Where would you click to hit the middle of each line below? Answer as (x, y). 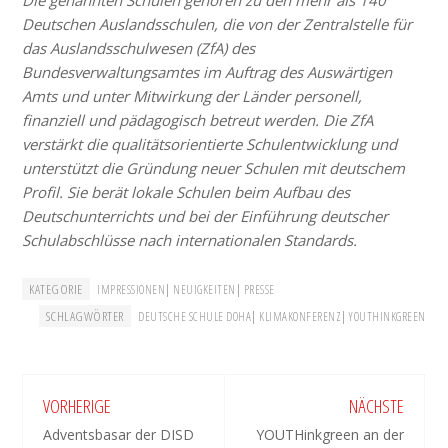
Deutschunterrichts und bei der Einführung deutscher (205, 216)
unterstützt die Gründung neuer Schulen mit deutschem (214, 168)
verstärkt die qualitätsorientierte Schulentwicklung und (210, 144)
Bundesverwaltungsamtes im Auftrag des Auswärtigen (207, 72)
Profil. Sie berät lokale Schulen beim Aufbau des (186, 192)
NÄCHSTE (377, 406)
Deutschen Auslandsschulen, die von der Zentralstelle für (217, 24)
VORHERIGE (77, 406)
